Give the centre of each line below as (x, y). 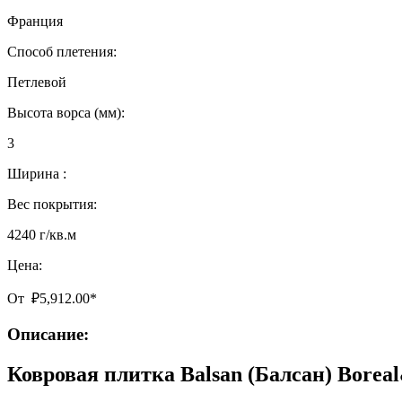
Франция (35, 22)
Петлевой (37, 83)
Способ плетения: (62, 52)
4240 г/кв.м (42, 235)
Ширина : (37, 174)
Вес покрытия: (52, 205)
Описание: (48, 335)
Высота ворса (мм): (66, 113)
